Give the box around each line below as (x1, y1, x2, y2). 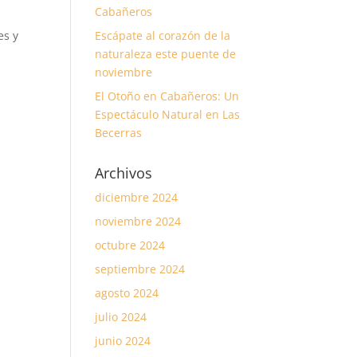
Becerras (95, 125, 143, 140)
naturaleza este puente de (95, 46, 237, 61)
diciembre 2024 (95, 190, 178, 205)
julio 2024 (95, 309, 147, 324)
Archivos (95, 163, 153, 182)
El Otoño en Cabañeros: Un (95, 88, 240, 104)
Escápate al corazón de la (95, 28, 231, 43)
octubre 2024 (95, 237, 166, 253)
